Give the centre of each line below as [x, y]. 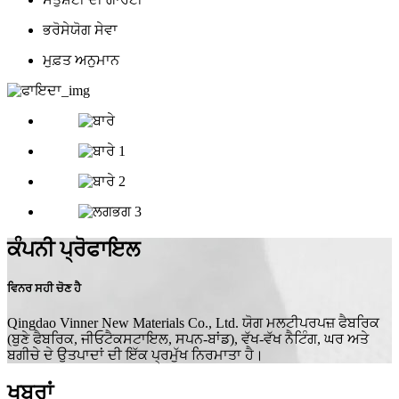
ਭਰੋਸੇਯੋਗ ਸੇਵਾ [80, 30]
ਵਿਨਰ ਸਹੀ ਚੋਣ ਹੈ [44, 289]
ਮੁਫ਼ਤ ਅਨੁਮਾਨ [81, 61]
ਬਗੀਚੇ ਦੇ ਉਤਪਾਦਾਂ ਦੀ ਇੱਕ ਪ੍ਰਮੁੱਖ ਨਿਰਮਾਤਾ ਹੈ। [135, 355]
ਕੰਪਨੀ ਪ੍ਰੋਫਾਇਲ [73, 249]
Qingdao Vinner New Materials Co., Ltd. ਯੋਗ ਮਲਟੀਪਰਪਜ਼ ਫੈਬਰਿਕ [193, 323]
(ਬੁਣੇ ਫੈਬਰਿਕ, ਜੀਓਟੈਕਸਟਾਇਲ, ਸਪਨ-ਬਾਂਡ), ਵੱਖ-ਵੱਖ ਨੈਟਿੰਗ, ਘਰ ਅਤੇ [188, 339]
